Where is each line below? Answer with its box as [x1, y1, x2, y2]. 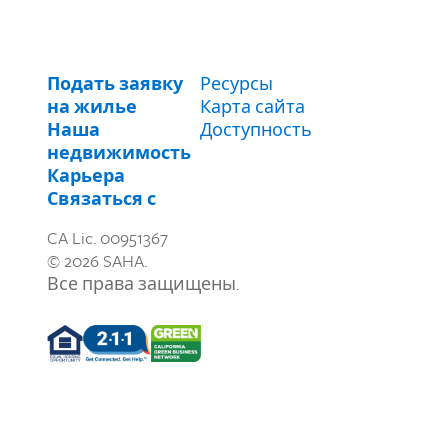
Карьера [47, 163, 125, 189]
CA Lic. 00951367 [47, 225, 168, 251]
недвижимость [47, 140, 191, 166]
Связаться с [47, 186, 156, 212]
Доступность [200, 117, 312, 143]
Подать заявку [47, 71, 183, 97]
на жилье [47, 94, 137, 120]
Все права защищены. [47, 271, 239, 297]
